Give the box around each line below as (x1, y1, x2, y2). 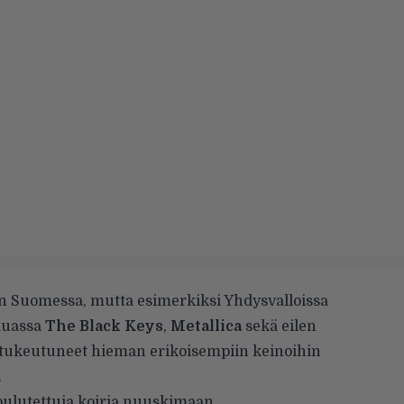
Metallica (170, 318, 242, 335)
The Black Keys (45, 318, 163, 335)
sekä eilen (242, 318, 317, 335)
